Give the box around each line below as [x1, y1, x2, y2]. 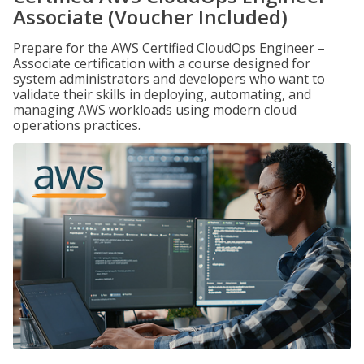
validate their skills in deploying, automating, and [13, 85, 311, 103]
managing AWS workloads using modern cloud [13, 101, 297, 119]
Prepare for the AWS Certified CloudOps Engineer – [13, 39, 325, 57]
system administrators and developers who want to [13, 70, 325, 88]
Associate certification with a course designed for [13, 54, 310, 72]
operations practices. [13, 116, 141, 134]
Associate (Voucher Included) [13, 3, 288, 30]
